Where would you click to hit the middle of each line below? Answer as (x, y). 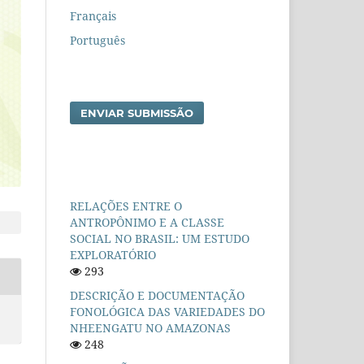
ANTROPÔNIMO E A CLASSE (147, 222)
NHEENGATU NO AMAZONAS (150, 327)
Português (97, 40)
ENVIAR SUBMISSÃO (137, 113)
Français (93, 15)
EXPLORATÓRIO (113, 254)
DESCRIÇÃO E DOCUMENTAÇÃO (157, 295)
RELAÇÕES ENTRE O (126, 206)
